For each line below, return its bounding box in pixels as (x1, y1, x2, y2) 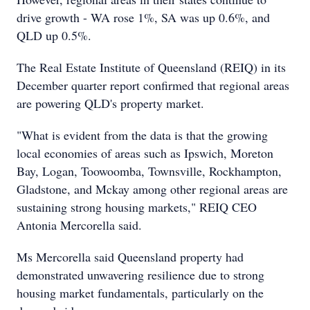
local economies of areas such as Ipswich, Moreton (17, 145, 273, 161)
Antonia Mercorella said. (17, 217, 142, 233)
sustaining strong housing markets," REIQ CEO (17, 199, 257, 215)
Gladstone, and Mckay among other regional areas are (17, 181, 288, 197)
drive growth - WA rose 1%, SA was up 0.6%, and (17, 9, 270, 26)
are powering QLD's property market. (17, 95, 204, 111)
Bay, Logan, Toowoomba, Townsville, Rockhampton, (17, 163, 282, 179)
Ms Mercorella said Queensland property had (17, 248, 244, 265)
